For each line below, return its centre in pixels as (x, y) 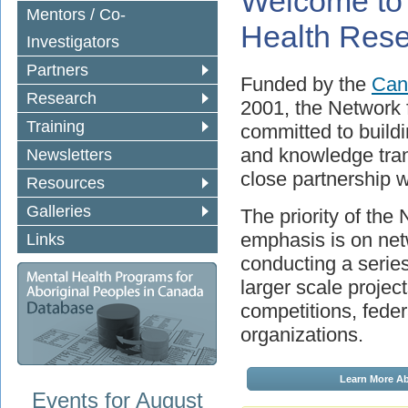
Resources (66, 184)
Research (61, 99)
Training (56, 127)
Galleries (59, 212)
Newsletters (69, 155)
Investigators (73, 42)
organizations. (302, 335)
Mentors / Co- (76, 15)
